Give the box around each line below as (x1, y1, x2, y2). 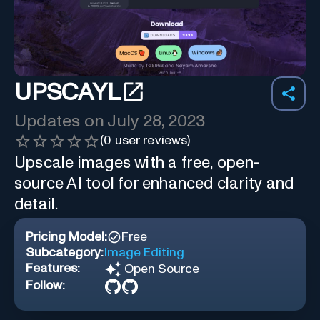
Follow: (26, 279, 65, 292)
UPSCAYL (14, 81, 121, 106)
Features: (26, 261, 80, 275)
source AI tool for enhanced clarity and (14, 175, 294, 192)
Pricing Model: (26, 230, 107, 244)
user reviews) (111, 134, 191, 147)
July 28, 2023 (107, 112, 206, 130)
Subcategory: (26, 246, 104, 259)
